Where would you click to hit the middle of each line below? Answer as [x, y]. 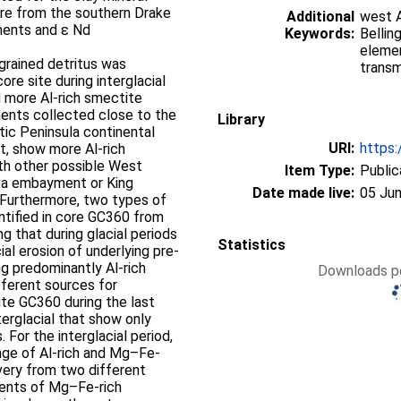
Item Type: [320, 171]
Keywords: [320, 34]
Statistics [252, 245]
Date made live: [303, 193]
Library [241, 119]
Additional [320, 17]
